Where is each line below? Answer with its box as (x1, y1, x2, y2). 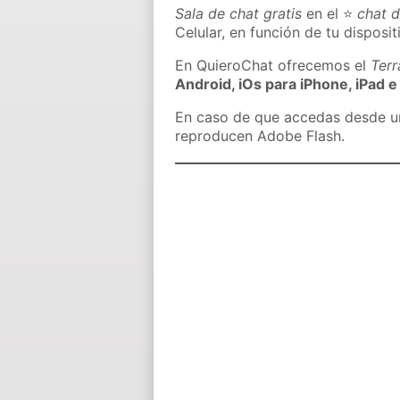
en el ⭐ (302, 4, 358, 23)
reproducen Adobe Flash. (175, 127, 346, 146)
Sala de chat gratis (175, 4, 303, 23)
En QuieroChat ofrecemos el (175, 56, 371, 75)
